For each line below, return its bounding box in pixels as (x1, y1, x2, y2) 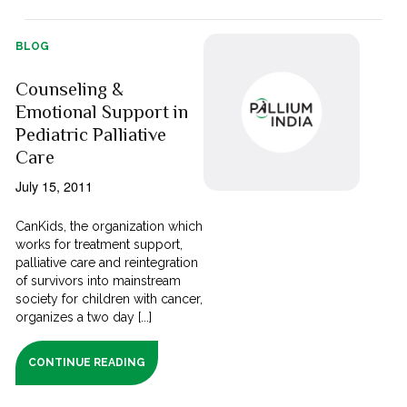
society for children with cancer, (15, 292, 203, 307)
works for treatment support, (15, 237, 184, 253)
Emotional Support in (15, 101, 189, 124)
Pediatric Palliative (15, 124, 167, 146)
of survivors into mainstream (15, 273, 182, 289)
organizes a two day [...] (15, 310, 153, 325)
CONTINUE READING (28, 356, 146, 370)
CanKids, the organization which (15, 219, 203, 234)
